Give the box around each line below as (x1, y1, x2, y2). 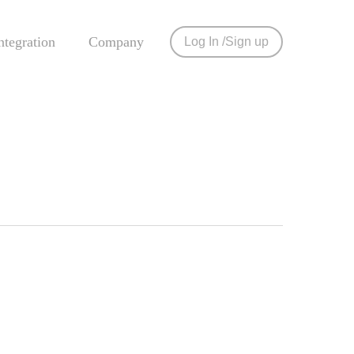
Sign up (225, 35, 269, 48)
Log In (184, 35, 219, 48)
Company (88, 34, 144, 50)
